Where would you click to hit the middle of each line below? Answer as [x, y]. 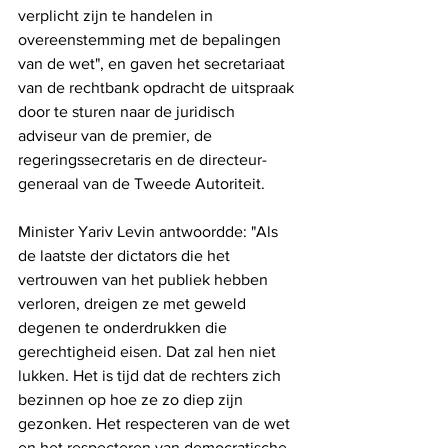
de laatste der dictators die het [126, 256]
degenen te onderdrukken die [124, 328]
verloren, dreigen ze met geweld [134, 304]
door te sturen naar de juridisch [128, 112]
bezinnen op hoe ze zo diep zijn [132, 400]
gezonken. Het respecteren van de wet [156, 424]
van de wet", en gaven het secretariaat [153, 64]
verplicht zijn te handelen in [117, 16]
